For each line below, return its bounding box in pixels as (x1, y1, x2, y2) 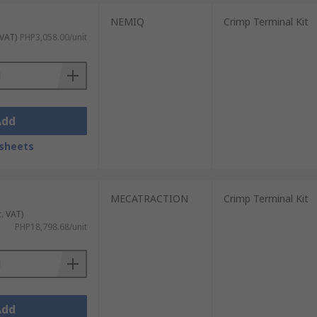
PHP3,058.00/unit (19, 31, 87, 43)
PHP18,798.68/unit (14, 221, 87, 233)
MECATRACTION (110, 192, 188, 205)
